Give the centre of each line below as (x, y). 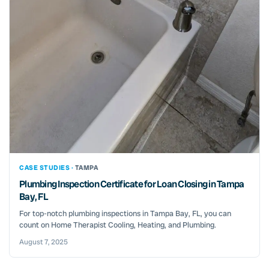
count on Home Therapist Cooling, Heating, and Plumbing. (118, 225)
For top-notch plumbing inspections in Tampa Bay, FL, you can (125, 213)
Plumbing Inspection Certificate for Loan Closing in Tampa (132, 184)
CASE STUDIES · (47, 167)
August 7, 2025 (44, 242)
